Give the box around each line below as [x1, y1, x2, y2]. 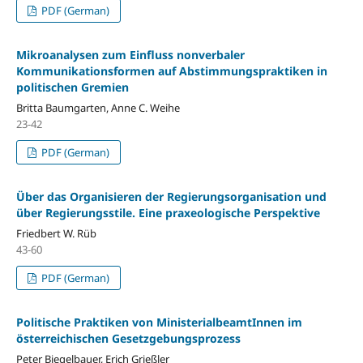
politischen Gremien [15, 79, 129, 95]
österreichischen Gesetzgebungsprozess [15, 330, 241, 346]
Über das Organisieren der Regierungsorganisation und [15, 188, 327, 204]
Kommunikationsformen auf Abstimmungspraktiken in [15, 62, 327, 79]
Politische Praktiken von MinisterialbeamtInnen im [15, 314, 302, 330]
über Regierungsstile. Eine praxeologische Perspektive [15, 204, 320, 220]
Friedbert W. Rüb [15, 225, 96, 241]
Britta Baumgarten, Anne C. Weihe [15, 100, 180, 115]
